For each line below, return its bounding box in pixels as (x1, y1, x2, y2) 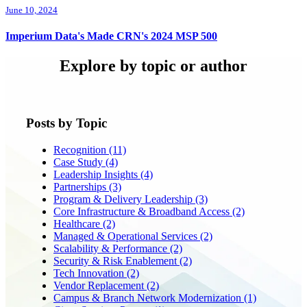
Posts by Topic (26, 115, 107, 130)
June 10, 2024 (5, 4, 58, 15)
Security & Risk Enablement (53, 254, 180, 267)
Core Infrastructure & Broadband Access (53, 205, 232, 217)
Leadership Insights (53, 168, 140, 180)
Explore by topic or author (60, 57, 247, 75)
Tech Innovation (53, 267, 127, 279)
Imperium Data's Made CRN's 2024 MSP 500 (5, 29, 217, 42)
